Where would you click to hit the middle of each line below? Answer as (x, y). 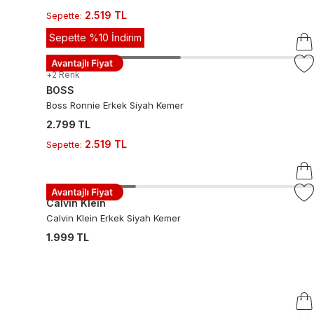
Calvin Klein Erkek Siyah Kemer (113, 218)
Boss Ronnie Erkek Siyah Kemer (115, 105)
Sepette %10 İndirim (95, 37)
